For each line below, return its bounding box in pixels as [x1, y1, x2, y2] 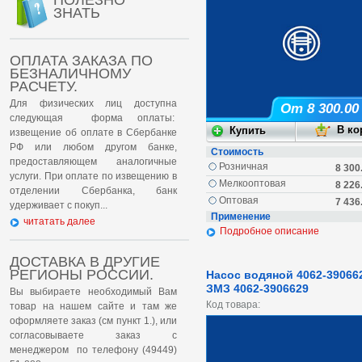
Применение [211, 211, 271, 223]
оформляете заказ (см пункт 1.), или [10, 315, 177, 326]
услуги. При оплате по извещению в [10, 170, 177, 182]
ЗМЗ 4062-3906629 [206, 282, 309, 296]
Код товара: [206, 299, 260, 311]
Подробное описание [220, 225, 319, 238]
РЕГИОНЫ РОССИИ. [10, 267, 154, 283]
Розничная [219, 161, 268, 173]
